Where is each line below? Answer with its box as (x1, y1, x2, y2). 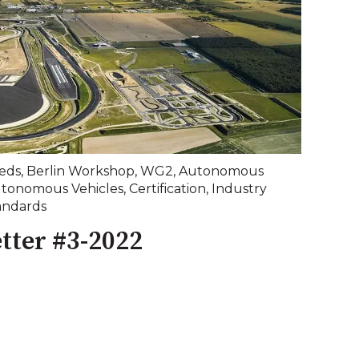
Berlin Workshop (26, 163, 135, 179)
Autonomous (179, 163, 264, 179)
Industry (212, 181, 267, 197)
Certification (129, 181, 206, 197)
